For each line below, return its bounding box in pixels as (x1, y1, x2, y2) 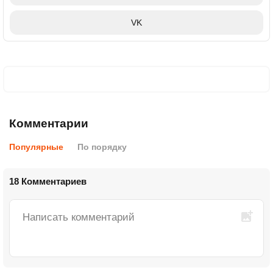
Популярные (9, 141, 63, 152)
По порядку (77, 141, 127, 152)
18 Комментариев (9, 175, 87, 186)
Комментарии (9, 116, 88, 130)
